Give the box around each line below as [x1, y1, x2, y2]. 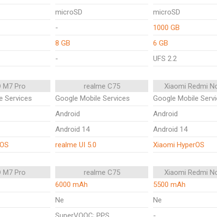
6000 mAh [55, 180, 88, 189]
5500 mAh [153, 180, 186, 189]
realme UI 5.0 [55, 140, 96, 149]
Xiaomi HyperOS [153, 140, 204, 149]
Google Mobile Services [55, 94, 130, 103]
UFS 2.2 [153, 54, 177, 63]
